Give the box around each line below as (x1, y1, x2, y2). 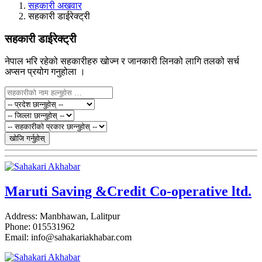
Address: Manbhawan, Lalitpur (5, 211, 120, 222)
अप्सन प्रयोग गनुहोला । (5, 67, 85, 77)
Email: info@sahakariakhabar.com (5, 232, 132, 243)
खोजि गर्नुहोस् (9, 134, 45, 143)
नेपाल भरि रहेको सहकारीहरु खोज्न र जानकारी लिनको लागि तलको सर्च (5, 56, 239, 67)
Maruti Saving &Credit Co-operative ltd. (5, 184, 251, 199)
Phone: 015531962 (5, 222, 75, 232)
